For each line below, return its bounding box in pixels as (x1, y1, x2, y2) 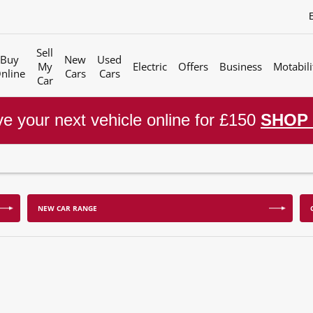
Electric (133, 59, 167, 73)
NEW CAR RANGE (38, 203, 97, 214)
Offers (178, 59, 208, 73)
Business (219, 59, 262, 73)
